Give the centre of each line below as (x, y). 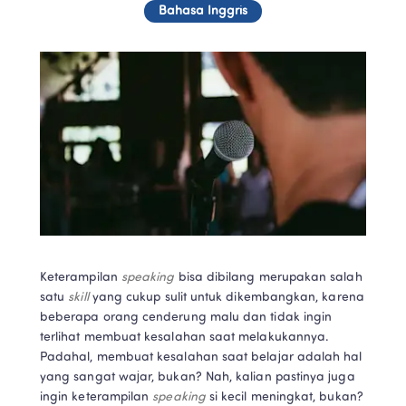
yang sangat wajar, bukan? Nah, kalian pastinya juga (198, 377)
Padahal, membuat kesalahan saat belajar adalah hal (201, 357)
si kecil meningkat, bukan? (286, 397)
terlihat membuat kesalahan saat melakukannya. (185, 337)
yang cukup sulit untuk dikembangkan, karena (228, 297)
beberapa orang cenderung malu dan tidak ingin (186, 317)
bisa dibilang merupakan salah (270, 277)
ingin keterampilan (97, 397)
